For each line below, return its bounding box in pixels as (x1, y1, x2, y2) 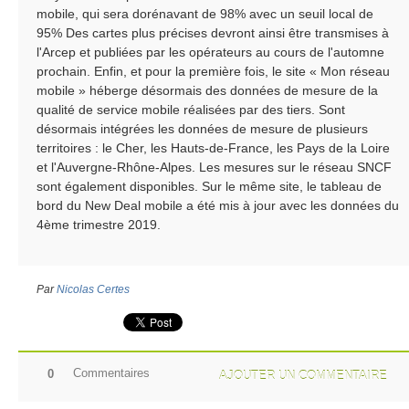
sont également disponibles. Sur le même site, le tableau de (37, 179, 382, 194)
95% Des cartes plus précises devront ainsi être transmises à (37, 26, 389, 41)
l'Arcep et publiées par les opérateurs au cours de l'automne (37, 45, 384, 60)
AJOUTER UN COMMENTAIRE (218, 369, 387, 383)
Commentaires (73, 366, 150, 381)
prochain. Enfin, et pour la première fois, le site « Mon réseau (37, 64, 390, 79)
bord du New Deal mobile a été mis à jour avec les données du (37, 198, 399, 214)
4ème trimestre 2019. (37, 217, 161, 233)
